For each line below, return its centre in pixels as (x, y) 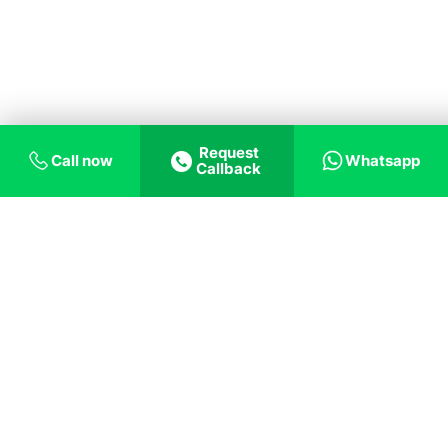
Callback (228, 168)
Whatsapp (382, 160)
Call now (81, 160)
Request (228, 152)
